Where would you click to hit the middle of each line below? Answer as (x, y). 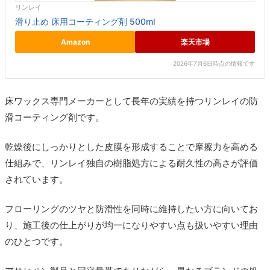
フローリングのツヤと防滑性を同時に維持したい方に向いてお (131, 209)
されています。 (36, 179)
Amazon (75, 42)
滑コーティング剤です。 (55, 117)
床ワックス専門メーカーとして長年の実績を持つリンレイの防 (131, 101)
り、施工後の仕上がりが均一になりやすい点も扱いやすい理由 (131, 225)
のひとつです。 (36, 241)
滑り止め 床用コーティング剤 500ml (85, 21)
